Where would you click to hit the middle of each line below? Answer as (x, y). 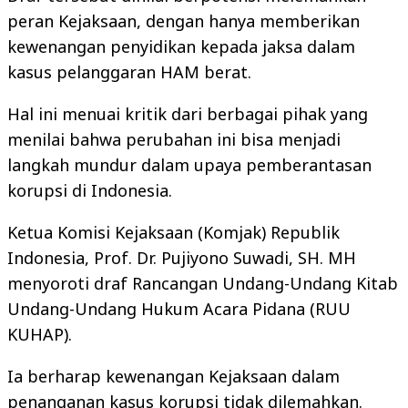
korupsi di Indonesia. (90, 190)
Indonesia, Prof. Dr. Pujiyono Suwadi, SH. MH (182, 258)
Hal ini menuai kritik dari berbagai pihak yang (188, 114)
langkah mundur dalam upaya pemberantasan (189, 165)
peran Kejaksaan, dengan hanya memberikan (184, 21)
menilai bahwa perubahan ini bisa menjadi (174, 139)
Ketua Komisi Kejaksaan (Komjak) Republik (173, 232)
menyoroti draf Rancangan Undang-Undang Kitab (203, 283)
